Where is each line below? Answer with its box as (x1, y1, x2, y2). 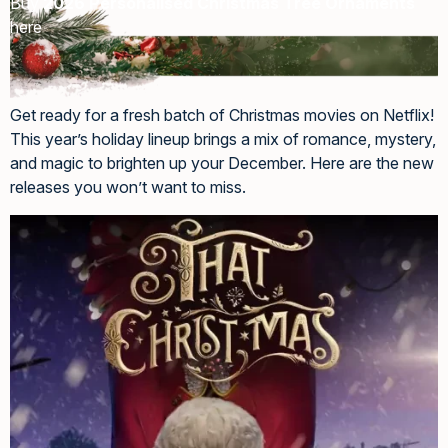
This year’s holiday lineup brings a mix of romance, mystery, (10, 129, 436, 150)
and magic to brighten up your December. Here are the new (10, 153, 434, 174)
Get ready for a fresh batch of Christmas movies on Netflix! (10, 105, 434, 126)
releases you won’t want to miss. (10, 177, 246, 198)
